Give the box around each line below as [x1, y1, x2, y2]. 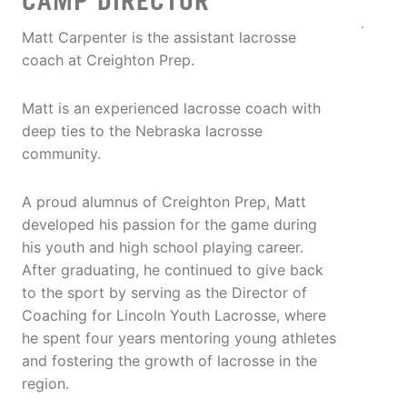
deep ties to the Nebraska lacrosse [22, 122, 263, 141]
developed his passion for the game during [22, 215, 317, 234]
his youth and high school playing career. [22, 238, 303, 257]
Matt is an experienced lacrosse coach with [22, 99, 321, 118]
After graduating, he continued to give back [22, 261, 323, 280]
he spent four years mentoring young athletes [22, 329, 336, 348]
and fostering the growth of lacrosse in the [22, 352, 317, 371]
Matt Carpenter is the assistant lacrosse [22, 28, 296, 47]
